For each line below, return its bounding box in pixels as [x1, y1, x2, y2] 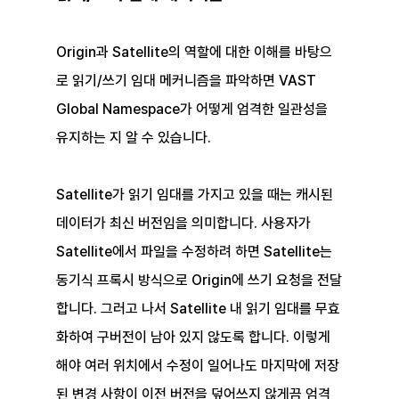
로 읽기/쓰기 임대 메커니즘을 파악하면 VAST [55, 72, 320, 90]
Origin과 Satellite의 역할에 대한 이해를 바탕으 [55, 44, 332, 61]
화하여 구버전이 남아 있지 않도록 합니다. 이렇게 [55, 329, 334, 346]
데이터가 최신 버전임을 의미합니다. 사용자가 [55, 215, 314, 232]
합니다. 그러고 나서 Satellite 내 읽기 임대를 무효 [55, 300, 340, 318]
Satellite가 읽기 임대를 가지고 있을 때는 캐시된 [55, 186, 337, 204]
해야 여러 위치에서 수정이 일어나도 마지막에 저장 [55, 357, 339, 375]
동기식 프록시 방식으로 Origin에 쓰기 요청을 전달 [55, 272, 342, 289]
